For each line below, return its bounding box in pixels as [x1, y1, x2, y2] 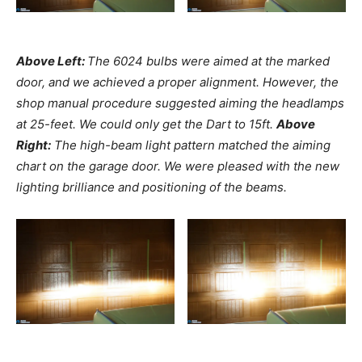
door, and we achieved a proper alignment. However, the [16, 74, 339, 90]
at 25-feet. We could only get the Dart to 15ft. [16, 116, 276, 132]
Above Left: [16, 53, 87, 69]
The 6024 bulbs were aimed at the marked [87, 53, 330, 69]
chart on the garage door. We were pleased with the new [16, 158, 339, 174]
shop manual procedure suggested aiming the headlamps [16, 95, 344, 111]
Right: [16, 137, 51, 153]
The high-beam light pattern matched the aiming [51, 137, 330, 153]
